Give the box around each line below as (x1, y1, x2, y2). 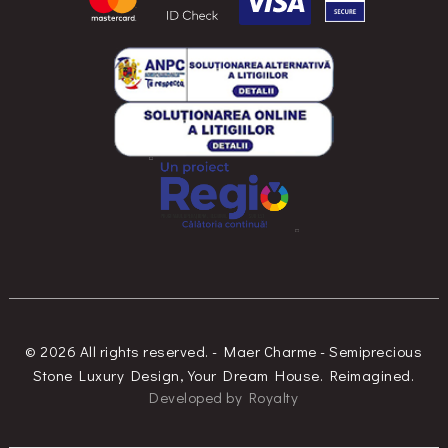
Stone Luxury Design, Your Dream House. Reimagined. (33, 365, 415, 386)
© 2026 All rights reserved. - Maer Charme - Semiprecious (25, 341, 423, 362)
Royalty (248, 387, 299, 408)
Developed (149, 387, 223, 408)
